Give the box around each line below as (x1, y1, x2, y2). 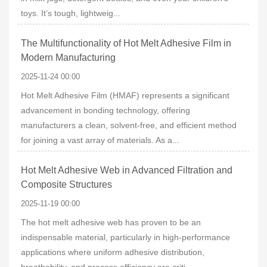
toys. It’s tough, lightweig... (21, 8, 120, 18)
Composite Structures (21, 179, 112, 190)
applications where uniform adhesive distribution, (21, 247, 204, 257)
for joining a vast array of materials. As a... (21, 135, 179, 145)
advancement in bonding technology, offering (21, 105, 190, 115)
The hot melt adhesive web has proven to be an (21, 218, 201, 227)
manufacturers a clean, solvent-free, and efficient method (21, 120, 237, 130)
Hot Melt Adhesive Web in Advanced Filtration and (21, 165, 232, 175)
